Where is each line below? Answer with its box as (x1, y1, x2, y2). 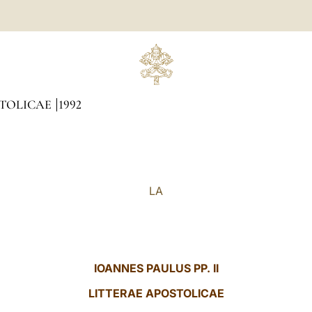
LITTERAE (88, 286, 143, 300)
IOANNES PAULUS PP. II (93, 261, 219, 275)
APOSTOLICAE (142, 286, 224, 300)
